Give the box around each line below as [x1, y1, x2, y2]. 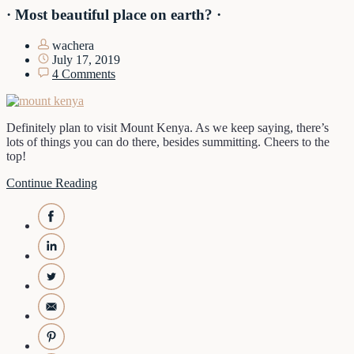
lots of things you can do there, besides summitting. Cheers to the [6, 134, 330, 149]
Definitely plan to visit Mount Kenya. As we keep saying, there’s [6, 120, 329, 134]
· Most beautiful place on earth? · [6, 6, 221, 24]
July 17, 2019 [49, 52, 120, 66]
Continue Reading [6, 175, 97, 190]
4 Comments [52, 66, 115, 81]
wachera [49, 38, 94, 52]
